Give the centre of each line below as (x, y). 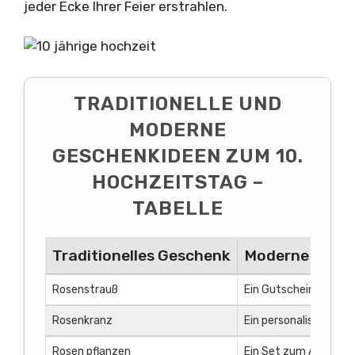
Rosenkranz (82, 320)
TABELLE (177, 208)
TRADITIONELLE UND (177, 103)
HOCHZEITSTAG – (177, 182)
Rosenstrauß (85, 289)
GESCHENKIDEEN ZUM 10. (177, 156)
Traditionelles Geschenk (141, 255)
